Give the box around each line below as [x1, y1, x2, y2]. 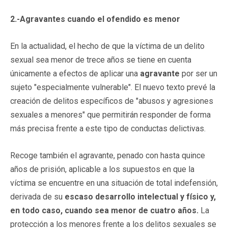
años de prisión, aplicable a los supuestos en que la [10, 164, 194, 174]
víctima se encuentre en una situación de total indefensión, [10, 178, 218, 188]
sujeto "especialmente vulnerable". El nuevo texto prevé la [10, 82, 215, 92]
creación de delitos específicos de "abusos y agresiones [10, 96, 213, 106]
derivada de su [10, 191, 65, 202]
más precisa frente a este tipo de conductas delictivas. [10, 123, 206, 133]
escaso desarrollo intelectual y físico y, [65, 191, 216, 202]
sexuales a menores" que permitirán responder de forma [10, 109, 211, 120]
